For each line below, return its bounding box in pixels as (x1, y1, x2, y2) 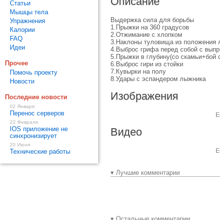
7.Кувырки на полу (110, 68, 166, 75)
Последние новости (5, 93, 67, 101)
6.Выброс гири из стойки (110, 60, 183, 68)
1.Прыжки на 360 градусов (110, 24, 189, 31)
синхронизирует (10, 132, 57, 139)
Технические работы (10, 148, 70, 155)
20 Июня (10, 142, 30, 147)
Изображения (110, 90, 178, 102)
